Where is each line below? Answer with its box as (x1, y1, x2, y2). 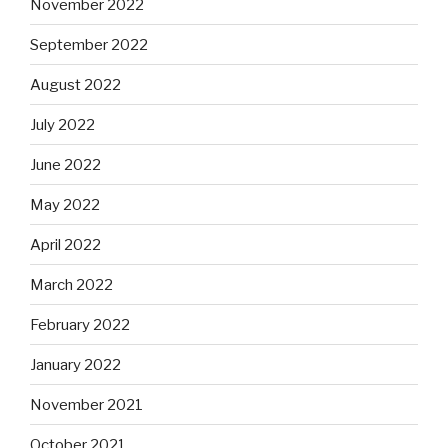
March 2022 (30, 275, 113, 294)
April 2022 (30, 235, 101, 254)
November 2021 (30, 395, 143, 414)
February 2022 (30, 315, 130, 334)
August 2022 (30, 75, 121, 94)
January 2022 (30, 355, 121, 374)
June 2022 (30, 155, 101, 174)
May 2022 (30, 195, 100, 214)
